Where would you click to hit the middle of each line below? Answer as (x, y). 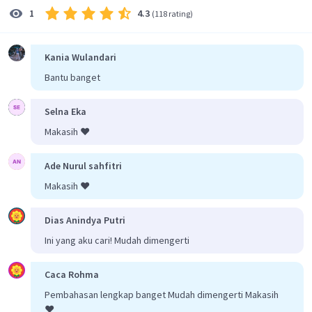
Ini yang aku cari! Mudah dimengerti (117, 240)
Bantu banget (72, 77)
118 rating (172, 13)
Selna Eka (65, 111)
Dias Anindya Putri (85, 220)
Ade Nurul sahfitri (83, 165)
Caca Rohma (72, 274)
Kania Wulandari (80, 57)
